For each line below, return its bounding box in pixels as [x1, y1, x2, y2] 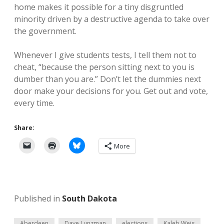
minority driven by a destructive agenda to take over [14, 13, 209, 24]
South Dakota [62, 193, 117, 204]
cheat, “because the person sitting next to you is [14, 61, 194, 72]
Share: [14, 123, 34, 132]
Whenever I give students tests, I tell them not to [14, 49, 196, 60]
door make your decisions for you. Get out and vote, [14, 85, 208, 96]
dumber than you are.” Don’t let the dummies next [14, 73, 201, 84]
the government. [14, 25, 76, 36]
